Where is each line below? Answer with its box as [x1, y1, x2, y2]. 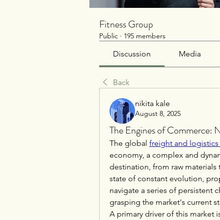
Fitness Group [99, 17, 153, 31]
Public [99, 31, 118, 40]
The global [110, 138, 149, 148]
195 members [124, 31, 165, 40]
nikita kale [135, 99, 170, 108]
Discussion [113, 49, 151, 58]
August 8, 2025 [135, 109, 181, 118]
